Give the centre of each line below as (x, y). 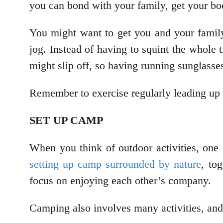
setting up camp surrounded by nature (115, 164)
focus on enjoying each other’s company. (120, 180)
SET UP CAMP (66, 120)
